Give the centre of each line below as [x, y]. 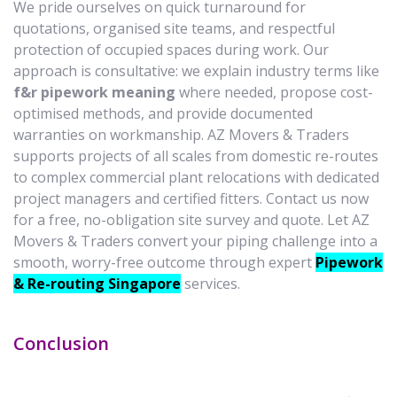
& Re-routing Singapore [97, 284]
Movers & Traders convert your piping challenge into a [195, 241]
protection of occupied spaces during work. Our [171, 50]
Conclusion [63, 343]
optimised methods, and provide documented [163, 113]
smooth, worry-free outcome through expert [164, 262]
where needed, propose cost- [274, 92]
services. [210, 284]
